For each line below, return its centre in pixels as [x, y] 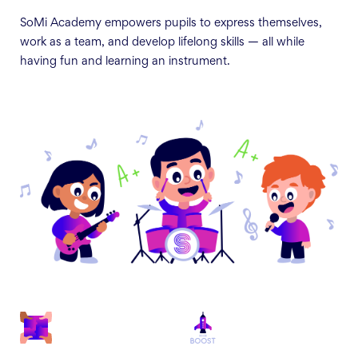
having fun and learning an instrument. [125, 62]
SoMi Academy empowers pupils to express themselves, [171, 23]
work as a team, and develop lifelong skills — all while [162, 42]
